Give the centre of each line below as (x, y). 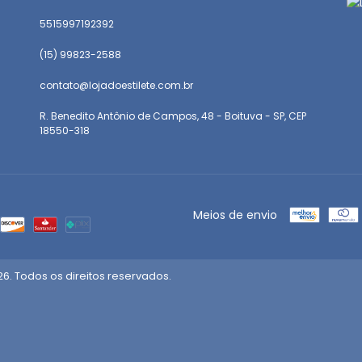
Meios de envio (235, 215)
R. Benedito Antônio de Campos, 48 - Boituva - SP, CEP (173, 116)
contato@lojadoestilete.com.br (116, 85)
